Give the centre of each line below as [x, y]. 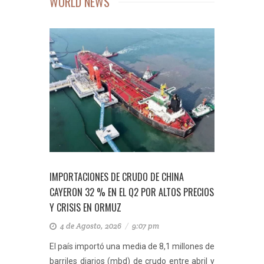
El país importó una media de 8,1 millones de [132, 246]
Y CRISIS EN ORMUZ [85, 207]
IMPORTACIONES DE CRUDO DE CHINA [117, 177]
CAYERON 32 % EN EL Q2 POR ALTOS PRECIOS [132, 192]
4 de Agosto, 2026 [92, 226]
